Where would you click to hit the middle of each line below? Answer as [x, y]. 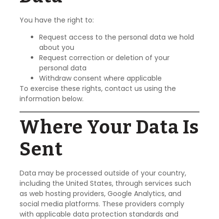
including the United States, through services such [105, 183]
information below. [52, 99]
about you [57, 48]
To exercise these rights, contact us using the [98, 89]
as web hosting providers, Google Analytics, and [100, 193]
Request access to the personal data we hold [117, 37]
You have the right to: [57, 20]
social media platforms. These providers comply [102, 204]
